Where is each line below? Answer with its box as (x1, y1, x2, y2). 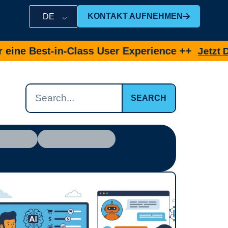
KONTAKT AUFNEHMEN (88, 12, 183, 20)
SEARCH (131, 93, 167, 102)
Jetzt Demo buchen (135, 46, 226, 56)
